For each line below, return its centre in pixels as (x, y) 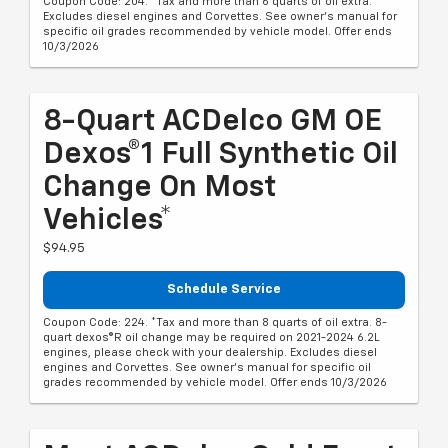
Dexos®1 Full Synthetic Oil (220, 154)
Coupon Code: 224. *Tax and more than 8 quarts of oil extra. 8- (215, 323)
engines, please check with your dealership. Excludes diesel (210, 353)
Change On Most (159, 187)
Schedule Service (224, 289)
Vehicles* (107, 220)
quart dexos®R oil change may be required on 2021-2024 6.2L (211, 338)
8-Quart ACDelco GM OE (212, 121)
